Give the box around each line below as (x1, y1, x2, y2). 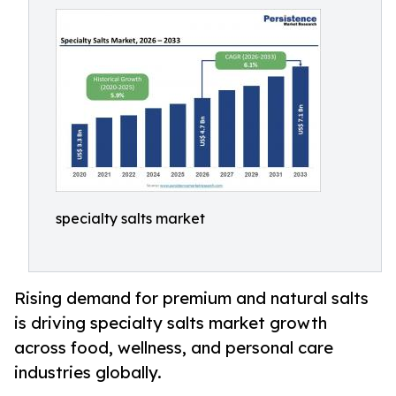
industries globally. (14, 362, 162, 383)
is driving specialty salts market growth (14, 313, 327, 333)
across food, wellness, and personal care (14, 338, 333, 358)
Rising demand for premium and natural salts (14, 288, 369, 308)
